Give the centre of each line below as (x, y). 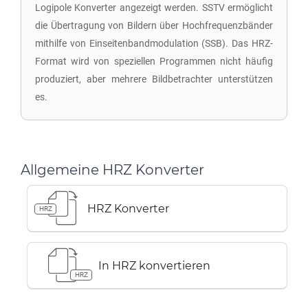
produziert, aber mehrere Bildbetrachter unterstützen (154, 79)
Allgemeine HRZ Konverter (112, 170)
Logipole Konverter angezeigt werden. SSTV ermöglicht (154, 8)
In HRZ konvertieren (154, 265)
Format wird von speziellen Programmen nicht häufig (154, 61)
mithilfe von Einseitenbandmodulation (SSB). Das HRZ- (154, 43)
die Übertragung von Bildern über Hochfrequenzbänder (154, 25)
